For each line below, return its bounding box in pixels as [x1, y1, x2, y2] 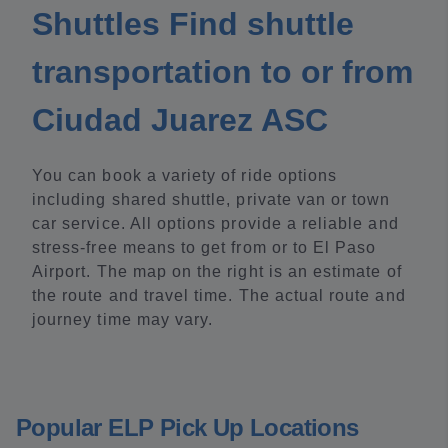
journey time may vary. [32, 311, 214, 328]
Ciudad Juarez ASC [32, 102, 328, 138]
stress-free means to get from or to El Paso [32, 239, 377, 256]
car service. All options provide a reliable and [32, 215, 399, 232]
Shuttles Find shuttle [32, 6, 354, 42]
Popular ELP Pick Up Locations [16, 414, 359, 441]
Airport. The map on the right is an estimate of [32, 263, 402, 280]
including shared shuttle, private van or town [32, 191, 391, 208]
